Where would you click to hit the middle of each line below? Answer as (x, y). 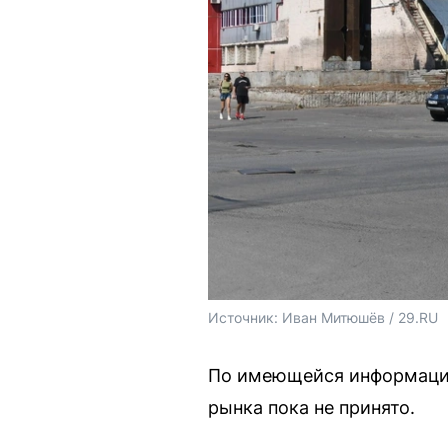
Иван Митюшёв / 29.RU (360, 318)
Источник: (245, 318)
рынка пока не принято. (311, 408)
